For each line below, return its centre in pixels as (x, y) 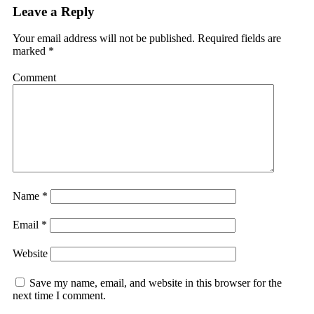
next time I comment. (59, 296)
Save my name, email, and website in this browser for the (156, 283)
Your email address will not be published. (104, 39)
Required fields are (238, 39)
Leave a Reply (54, 11)
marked (30, 51)
